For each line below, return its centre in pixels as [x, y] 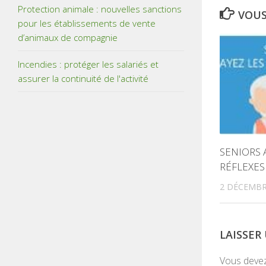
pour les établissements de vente [87, 23]
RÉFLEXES [242, 166]
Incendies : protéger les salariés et [88, 64]
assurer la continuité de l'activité [83, 78]
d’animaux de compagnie [68, 37]
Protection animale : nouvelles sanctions [100, 9]
